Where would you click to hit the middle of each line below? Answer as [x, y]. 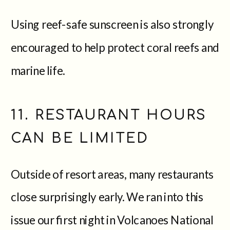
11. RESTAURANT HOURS [109, 114]
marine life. [38, 70]
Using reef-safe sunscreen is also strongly [112, 24]
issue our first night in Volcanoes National [112, 219]
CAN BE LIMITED [80, 137]
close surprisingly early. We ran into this [107, 196]
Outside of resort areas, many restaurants [112, 173]
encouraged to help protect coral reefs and [115, 47]
